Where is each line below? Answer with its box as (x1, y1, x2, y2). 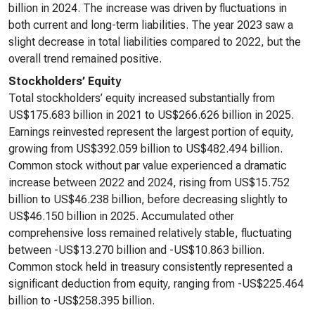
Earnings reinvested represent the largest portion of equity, (8, 125, 294, 139)
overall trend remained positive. (8, 52, 162, 65)
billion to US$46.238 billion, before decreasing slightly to (8, 193, 288, 206)
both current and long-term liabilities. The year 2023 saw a (8, 18, 293, 32)
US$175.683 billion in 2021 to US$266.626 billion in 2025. (8, 108, 294, 122)
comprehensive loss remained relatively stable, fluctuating (8, 226, 292, 240)
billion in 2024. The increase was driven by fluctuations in (8, 1, 287, 15)
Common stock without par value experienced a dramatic (8, 159, 287, 172)
